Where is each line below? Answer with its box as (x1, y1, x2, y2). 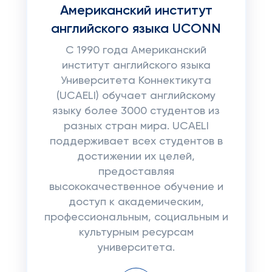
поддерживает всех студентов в (49, 136, 223, 147)
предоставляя (98, 166, 174, 177)
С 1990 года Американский (66, 45, 206, 56)
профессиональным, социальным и (44, 212, 228, 223)
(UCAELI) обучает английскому (56, 90, 216, 101)
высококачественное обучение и (49, 182, 223, 192)
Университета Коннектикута (61, 75, 211, 86)
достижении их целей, (77, 151, 195, 162)
